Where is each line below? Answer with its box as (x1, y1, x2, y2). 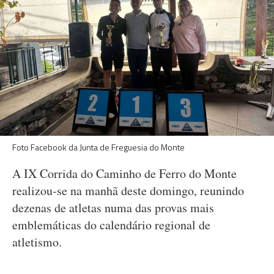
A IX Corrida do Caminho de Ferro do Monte (12, 165, 237, 182)
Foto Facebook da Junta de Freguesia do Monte (12, 141, 185, 154)
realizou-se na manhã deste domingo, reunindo (12, 182, 244, 199)
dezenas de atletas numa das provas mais (12, 199, 214, 216)
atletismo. (12, 234, 62, 250)
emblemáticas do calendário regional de (12, 217, 210, 233)
